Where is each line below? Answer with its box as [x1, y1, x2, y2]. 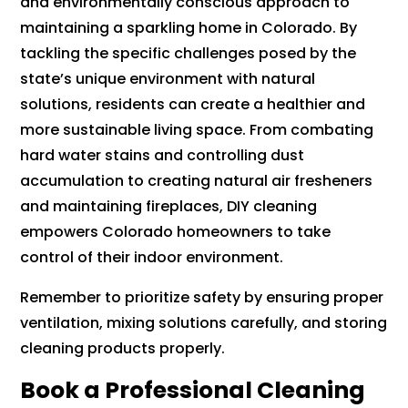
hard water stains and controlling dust [20, 145, 305, 167]
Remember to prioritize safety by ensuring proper [20, 287, 384, 309]
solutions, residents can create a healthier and [20, 94, 366, 116]
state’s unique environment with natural [20, 68, 316, 90]
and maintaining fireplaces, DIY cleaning [20, 196, 318, 218]
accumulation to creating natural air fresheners [20, 170, 373, 192]
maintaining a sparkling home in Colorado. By [20, 17, 358, 39]
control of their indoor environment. [20, 247, 284, 269]
